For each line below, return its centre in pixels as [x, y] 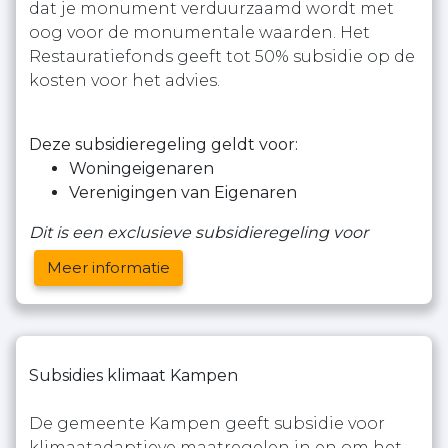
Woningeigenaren [141, 168]
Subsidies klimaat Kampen [133, 375]
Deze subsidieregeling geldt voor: [163, 144]
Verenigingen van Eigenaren [183, 192]
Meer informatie [108, 267]
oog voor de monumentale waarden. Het [199, 32]
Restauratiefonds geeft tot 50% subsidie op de [222, 56]
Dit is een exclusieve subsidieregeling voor [198, 232]
